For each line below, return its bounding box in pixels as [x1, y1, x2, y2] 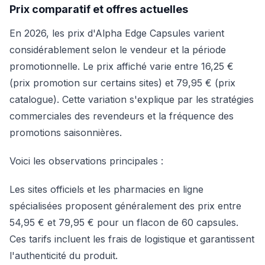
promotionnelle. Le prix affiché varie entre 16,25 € [9, 60, 234, 72]
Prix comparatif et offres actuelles [9, 3, 188, 15]
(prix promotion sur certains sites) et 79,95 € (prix [9, 77, 235, 89]
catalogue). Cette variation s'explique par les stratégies [9, 93, 254, 105]
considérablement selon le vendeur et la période [9, 44, 226, 56]
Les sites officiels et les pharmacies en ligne [9, 183, 203, 195]
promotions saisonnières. [9, 127, 122, 138]
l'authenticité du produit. [9, 250, 118, 261]
